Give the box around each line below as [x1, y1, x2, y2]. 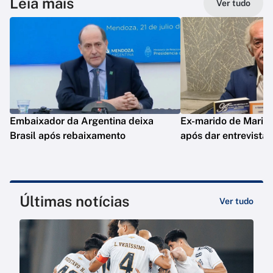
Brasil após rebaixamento [10, 130, 126, 142]
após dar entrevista [180, 130, 268, 142]
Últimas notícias [19, 193, 129, 210]
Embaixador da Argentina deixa [10, 115, 154, 127]
